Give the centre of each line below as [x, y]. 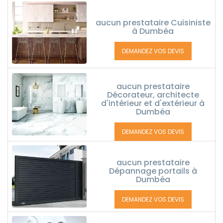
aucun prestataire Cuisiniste [153, 23]
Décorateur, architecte [153, 95]
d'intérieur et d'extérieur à [153, 103]
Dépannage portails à [153, 171]
